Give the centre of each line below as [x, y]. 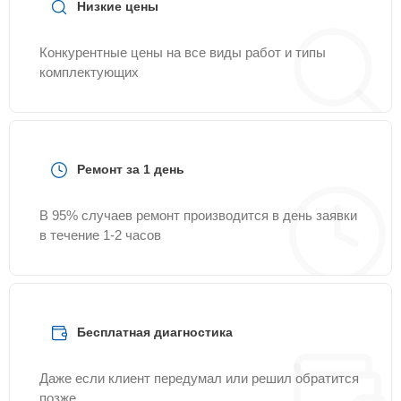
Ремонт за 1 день [131, 169]
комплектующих [89, 72]
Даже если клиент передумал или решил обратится [199, 378]
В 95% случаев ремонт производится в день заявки [198, 215]
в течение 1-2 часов [100, 235]
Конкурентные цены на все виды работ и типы [183, 52]
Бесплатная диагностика [155, 332]
